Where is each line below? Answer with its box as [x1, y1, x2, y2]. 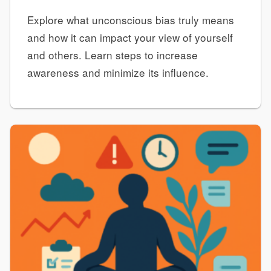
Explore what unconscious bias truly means [27, 11, 234, 27]
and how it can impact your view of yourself [27, 29, 233, 45]
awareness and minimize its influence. [27, 64, 209, 80]
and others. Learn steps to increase [27, 47, 198, 62]
